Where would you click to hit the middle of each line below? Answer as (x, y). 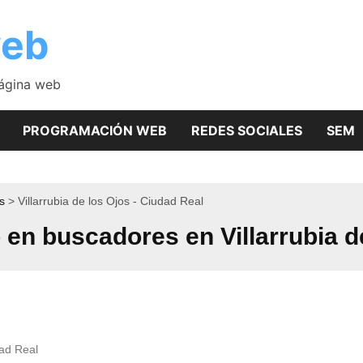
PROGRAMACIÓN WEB (95, 130)
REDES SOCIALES (247, 130)
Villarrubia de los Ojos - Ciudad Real (111, 201)
